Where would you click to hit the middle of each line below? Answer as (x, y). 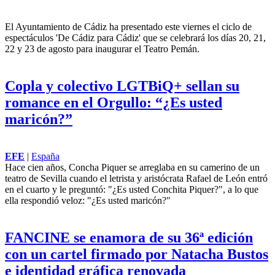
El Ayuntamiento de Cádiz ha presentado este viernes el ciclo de (128, 242)
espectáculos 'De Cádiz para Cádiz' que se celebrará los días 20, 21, (135, 253)
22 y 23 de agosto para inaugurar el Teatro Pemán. (102, 264)
